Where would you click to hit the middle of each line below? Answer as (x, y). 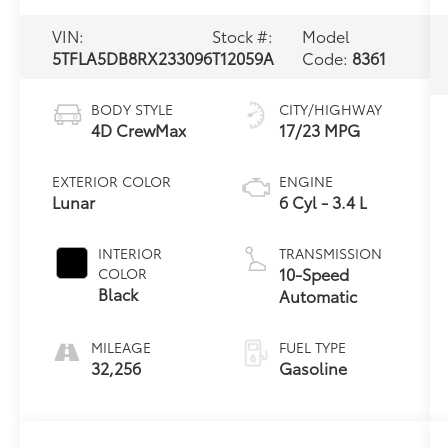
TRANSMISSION (330, 252)
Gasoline (312, 367)
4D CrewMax (139, 129)
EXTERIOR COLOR (112, 180)
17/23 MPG (319, 129)
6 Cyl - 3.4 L (322, 201)
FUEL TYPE (312, 346)
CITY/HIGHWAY (330, 108)
